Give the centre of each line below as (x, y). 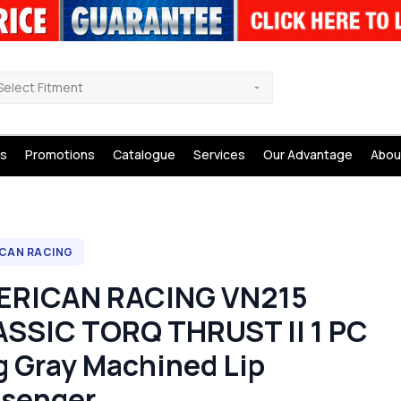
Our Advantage (307, 154)
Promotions (60, 154)
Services (219, 154)
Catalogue (144, 154)
